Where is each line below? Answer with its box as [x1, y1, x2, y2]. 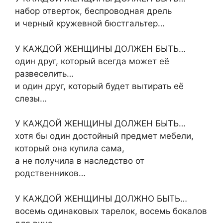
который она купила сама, [15, 143, 124, 154]
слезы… [15, 93, 47, 104]
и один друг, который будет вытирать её [15, 81, 184, 91]
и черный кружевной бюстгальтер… [15, 18, 165, 29]
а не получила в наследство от [15, 156, 144, 166]
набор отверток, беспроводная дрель [15, 6, 172, 16]
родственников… [15, 168, 86, 179]
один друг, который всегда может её [15, 56, 169, 66]
